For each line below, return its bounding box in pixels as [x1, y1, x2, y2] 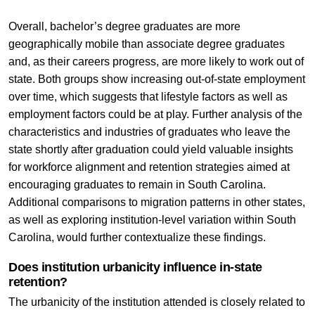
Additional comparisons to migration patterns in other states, [8, 196, 305, 209]
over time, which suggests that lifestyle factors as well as [8, 91, 288, 103]
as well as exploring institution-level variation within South [8, 214, 296, 226]
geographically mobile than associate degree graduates [8, 38, 285, 51]
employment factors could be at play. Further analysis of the [8, 108, 302, 121]
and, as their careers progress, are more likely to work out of [8, 56, 304, 68]
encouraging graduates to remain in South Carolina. [8, 179, 266, 191]
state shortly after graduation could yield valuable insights [8, 143, 293, 156]
